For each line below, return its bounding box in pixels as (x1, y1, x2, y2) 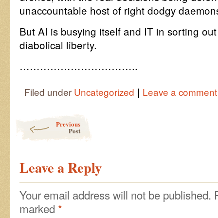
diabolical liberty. (19, 37, 97, 52)
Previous (56, 119, 80, 128)
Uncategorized (74, 85, 134, 98)
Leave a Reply (19, 157, 102, 178)
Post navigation (15, 113, 62, 123)
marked (19, 200, 58, 216)
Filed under (24, 85, 74, 98)
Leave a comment (143, 85, 217, 98)
